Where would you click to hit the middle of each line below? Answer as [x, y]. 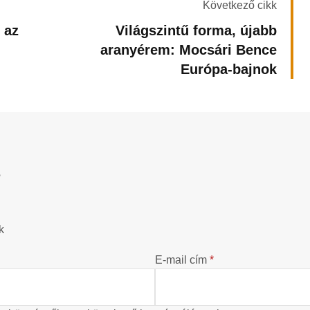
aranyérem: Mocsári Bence [189, 50]
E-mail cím [182, 260]
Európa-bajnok [229, 70]
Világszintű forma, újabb [196, 31]
